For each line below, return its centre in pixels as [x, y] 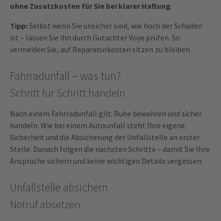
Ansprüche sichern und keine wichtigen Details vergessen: [106, 161]
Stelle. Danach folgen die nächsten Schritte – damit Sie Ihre [110, 149]
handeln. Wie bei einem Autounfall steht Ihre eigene [97, 126]
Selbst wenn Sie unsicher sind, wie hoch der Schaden [115, 26]
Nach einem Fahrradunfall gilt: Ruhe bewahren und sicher [106, 114]
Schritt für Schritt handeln [68, 93]
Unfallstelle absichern [59, 187]
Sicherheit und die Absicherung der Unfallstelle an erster [105, 137]
